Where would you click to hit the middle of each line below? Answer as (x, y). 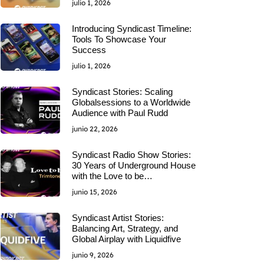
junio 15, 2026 (94, 192)
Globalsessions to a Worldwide (131, 102)
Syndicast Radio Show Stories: (131, 154)
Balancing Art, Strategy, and (125, 228)
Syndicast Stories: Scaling (122, 91)
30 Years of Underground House (133, 165)
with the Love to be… (112, 176)
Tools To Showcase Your (119, 39)
